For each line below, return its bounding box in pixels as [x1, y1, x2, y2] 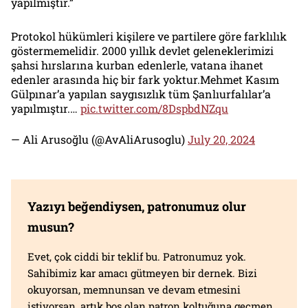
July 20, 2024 [188, 131, 255, 146]
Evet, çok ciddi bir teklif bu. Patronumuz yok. [27, 249, 246, 263]
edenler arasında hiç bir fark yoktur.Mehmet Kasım [11, 71, 279, 87]
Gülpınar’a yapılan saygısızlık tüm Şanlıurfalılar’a [11, 86, 271, 101]
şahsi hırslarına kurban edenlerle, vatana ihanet [11, 57, 263, 72]
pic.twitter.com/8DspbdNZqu [80, 100, 228, 115]
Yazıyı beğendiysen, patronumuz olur [27, 197, 246, 214]
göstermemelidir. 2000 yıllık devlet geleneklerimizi [11, 43, 274, 58]
